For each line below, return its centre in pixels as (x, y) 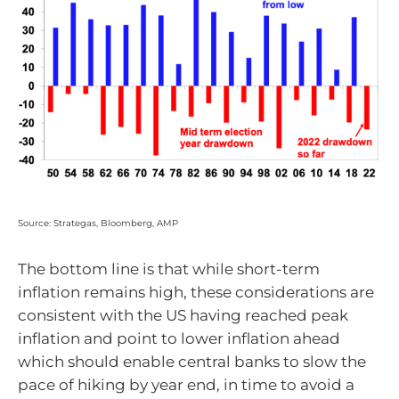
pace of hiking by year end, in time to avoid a (186, 385)
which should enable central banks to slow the (192, 362)
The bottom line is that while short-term (169, 269)
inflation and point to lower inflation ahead (179, 339)
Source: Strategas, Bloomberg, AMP (98, 223)
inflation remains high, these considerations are (196, 293)
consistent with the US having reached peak (183, 316)
